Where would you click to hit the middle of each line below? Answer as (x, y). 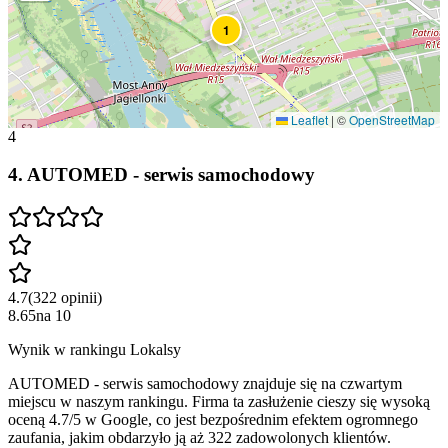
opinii (79, 298)
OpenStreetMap (392, 119)
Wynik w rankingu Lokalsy (94, 350)
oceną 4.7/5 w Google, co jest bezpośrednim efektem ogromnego (213, 420)
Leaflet (308, 119)
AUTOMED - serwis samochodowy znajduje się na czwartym (205, 384)
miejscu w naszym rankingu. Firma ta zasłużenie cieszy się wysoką (219, 402)
